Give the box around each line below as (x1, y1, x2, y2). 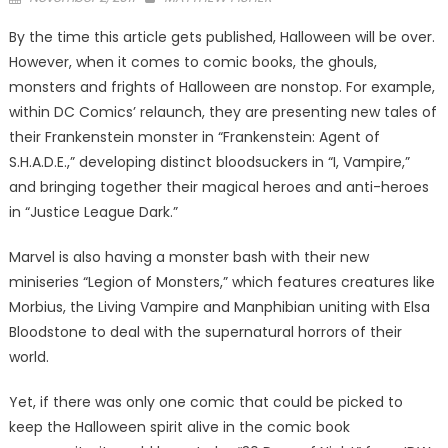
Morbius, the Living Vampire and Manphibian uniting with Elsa (8, 297, 430, 317)
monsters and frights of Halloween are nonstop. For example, (8, 77, 435, 97)
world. (8, 347, 49, 367)
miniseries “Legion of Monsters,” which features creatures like (8, 272, 435, 292)
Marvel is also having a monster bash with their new (8, 247, 369, 267)
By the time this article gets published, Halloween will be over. (8, 27, 435, 47)
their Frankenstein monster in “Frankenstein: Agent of (8, 127, 380, 147)
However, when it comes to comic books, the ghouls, (8, 52, 377, 72)
